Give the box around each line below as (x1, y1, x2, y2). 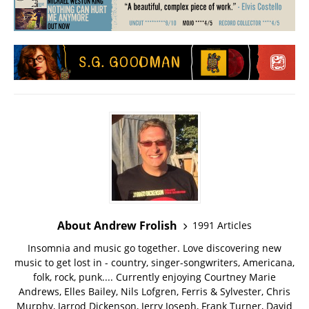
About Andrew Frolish (57, 217, 177, 233)
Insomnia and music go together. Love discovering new (28, 241, 281, 255)
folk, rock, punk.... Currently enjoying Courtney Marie (33, 270, 276, 283)
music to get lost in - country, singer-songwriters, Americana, (14, 255, 295, 269)
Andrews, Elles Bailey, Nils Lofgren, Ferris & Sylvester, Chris (19, 284, 290, 298)
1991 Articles (192, 219, 252, 232)
